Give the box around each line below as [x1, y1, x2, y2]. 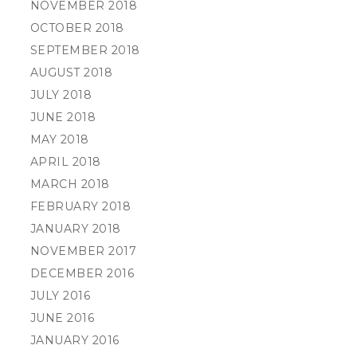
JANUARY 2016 [29, 333, 120, 347]
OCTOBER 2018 [29, 21, 124, 35]
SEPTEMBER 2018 [29, 43, 140, 57]
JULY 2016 [29, 288, 91, 303]
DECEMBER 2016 [29, 266, 135, 280]
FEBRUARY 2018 [29, 199, 131, 214]
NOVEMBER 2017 [29, 244, 137, 258]
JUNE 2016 [29, 311, 95, 325]
